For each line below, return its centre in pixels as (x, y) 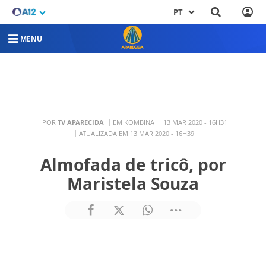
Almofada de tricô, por (133, 164)
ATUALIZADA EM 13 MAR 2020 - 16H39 (136, 134)
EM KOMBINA (133, 122)
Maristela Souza (133, 183)
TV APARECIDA (80, 122)
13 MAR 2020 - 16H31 (195, 122)
